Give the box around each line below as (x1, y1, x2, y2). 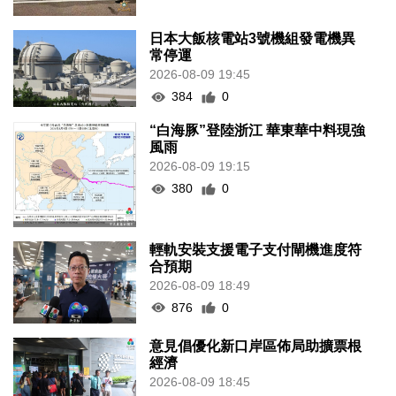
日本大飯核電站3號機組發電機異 (149, 31, 356, 47)
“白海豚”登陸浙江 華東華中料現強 (149, 123, 366, 139)
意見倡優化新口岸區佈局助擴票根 (149, 338, 362, 354)
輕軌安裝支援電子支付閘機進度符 (149, 241, 362, 257)
